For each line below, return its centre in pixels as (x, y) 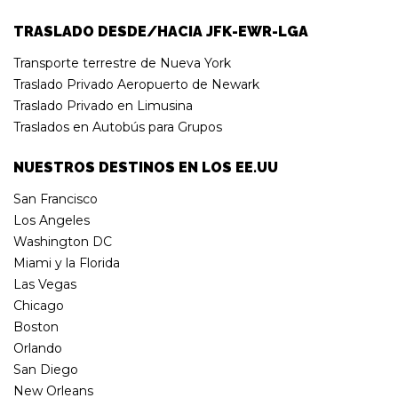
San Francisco (56, 199)
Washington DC (63, 241)
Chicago (39, 305)
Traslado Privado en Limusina (103, 105)
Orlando (38, 348)
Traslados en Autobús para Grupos (118, 127)
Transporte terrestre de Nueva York (122, 63)
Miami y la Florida (67, 263)
